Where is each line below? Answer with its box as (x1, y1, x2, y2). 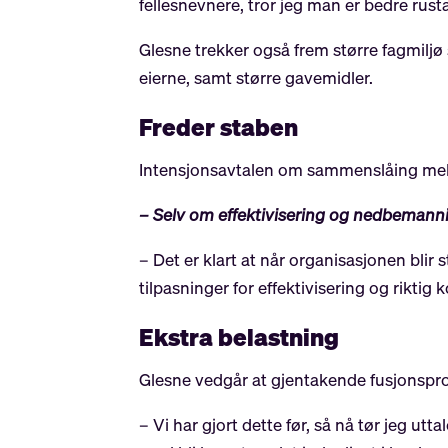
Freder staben (139, 111, 299, 144)
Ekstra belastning (139, 321, 340, 354)
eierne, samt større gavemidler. (139, 66, 374, 90)
